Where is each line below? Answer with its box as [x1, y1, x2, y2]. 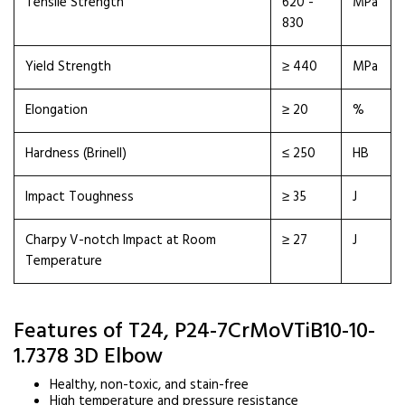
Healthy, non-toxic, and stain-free [50, 374, 249, 396]
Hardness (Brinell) [25, 143, 127, 165]
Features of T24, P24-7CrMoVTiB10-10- [14, 315, 375, 349]
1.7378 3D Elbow [14, 340, 163, 374]
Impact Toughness [25, 186, 134, 208]
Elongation [25, 99, 88, 121]
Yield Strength [25, 56, 111, 78]
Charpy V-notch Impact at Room [25, 230, 216, 251]
